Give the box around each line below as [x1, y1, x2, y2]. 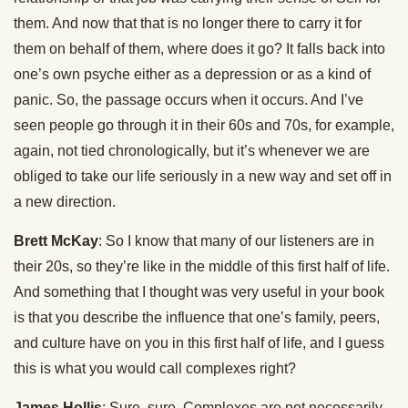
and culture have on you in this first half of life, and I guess [14, 335, 384, 351]
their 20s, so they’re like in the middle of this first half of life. [14, 259, 390, 274]
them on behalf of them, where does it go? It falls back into [14, 41, 385, 56]
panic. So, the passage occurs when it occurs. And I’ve [14, 92, 363, 107]
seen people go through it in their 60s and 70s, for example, [14, 117, 394, 133]
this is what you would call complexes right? [14, 361, 296, 376]
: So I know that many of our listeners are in [98, 233, 374, 249]
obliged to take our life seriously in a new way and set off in [14, 168, 392, 184]
